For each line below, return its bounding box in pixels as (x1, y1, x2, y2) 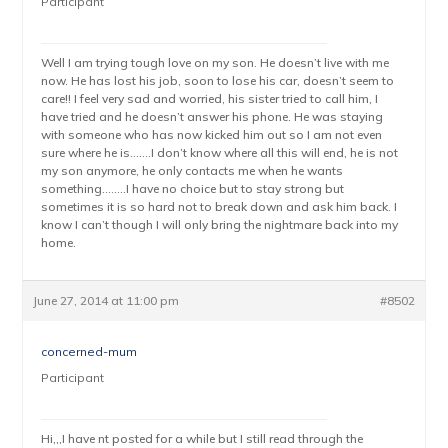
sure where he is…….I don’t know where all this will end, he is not (41, 145, 399, 160)
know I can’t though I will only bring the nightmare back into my (41, 217, 399, 232)
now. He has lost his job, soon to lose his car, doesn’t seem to (41, 73, 395, 88)
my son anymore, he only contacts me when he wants (41, 163, 344, 178)
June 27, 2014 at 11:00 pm (33, 293, 180, 308)
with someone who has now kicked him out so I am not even (41, 127, 383, 142)
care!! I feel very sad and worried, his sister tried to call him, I (41, 91, 379, 106)
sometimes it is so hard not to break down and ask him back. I (41, 199, 398, 214)
